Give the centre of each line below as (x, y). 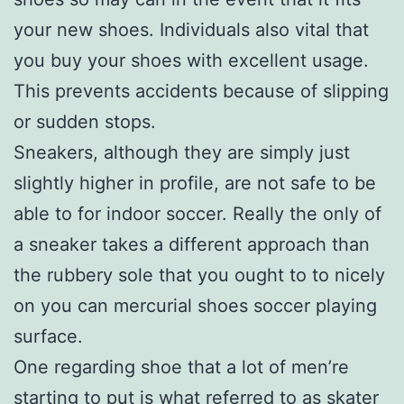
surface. (48, 336)
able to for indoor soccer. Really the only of (197, 213)
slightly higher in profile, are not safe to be (195, 183)
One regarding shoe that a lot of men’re (181, 367)
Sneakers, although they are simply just (182, 152)
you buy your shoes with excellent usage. (191, 60)
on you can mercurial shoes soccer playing (195, 305)
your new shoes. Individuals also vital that (191, 29)
